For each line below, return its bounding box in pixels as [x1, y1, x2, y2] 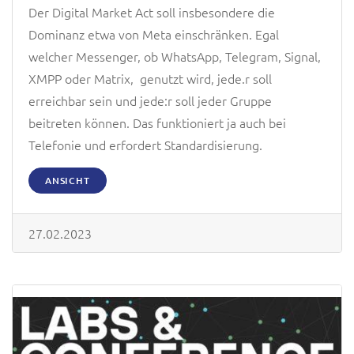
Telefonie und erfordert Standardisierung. [28, 136, 262, 154]
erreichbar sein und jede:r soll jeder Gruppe [28, 92, 272, 110]
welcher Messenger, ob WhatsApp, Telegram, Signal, [28, 47, 321, 66]
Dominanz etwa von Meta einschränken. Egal [28, 25, 279, 43]
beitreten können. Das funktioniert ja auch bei [28, 114, 286, 132]
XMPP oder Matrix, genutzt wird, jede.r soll [28, 70, 272, 88]
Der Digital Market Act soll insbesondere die [28, 3, 275, 21]
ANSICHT [45, 174, 90, 188]
